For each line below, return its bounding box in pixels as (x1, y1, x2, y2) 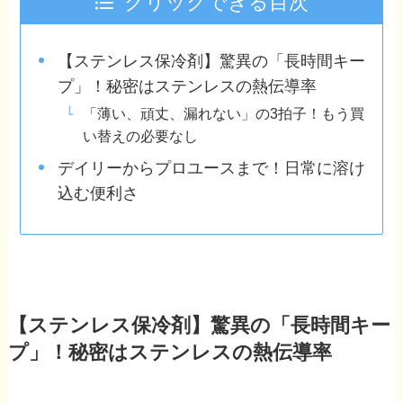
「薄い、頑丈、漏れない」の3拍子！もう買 (82, 104, 364, 121)
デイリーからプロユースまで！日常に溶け (57, 158, 365, 177)
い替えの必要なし (82, 127, 198, 144)
